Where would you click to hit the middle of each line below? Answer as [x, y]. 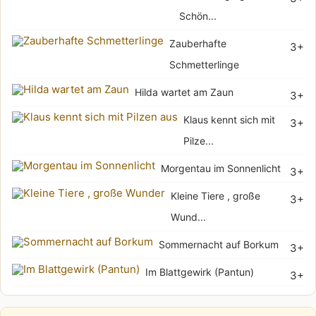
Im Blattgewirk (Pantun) [200, 272]
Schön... [198, 16]
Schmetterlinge [204, 65]
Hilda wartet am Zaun [184, 92]
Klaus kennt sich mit [229, 120]
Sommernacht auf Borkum [219, 245]
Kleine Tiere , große [215, 196]
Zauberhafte [198, 44]
